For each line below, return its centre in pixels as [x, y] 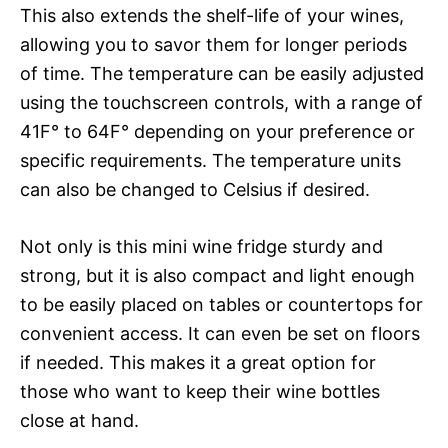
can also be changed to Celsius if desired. [195, 189]
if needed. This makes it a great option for [198, 362]
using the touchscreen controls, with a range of [221, 102]
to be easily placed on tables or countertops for [221, 304]
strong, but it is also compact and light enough [217, 275]
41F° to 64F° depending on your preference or [217, 131]
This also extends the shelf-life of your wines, [212, 15]
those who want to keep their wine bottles [200, 391]
